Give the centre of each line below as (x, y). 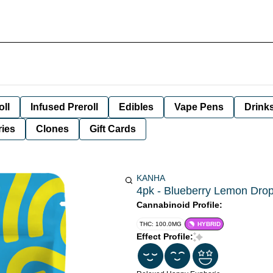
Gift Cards (113, 129)
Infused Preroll (64, 107)
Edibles (136, 107)
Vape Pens (199, 107)
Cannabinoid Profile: (179, 205)
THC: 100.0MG (161, 224)
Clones (52, 129)
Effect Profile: (165, 236)
